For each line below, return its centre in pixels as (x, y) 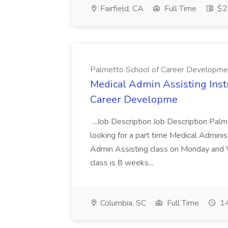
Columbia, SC (122, 203)
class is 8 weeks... (123, 163)
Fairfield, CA (121, 9)
